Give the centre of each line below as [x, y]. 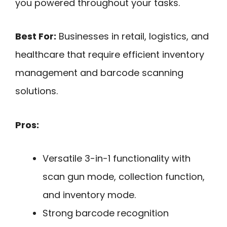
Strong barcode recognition [106, 213]
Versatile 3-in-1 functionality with [117, 159]
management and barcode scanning [99, 73]
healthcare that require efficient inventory [110, 55]
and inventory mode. [89, 195]
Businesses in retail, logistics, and [133, 36]
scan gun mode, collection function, [124, 177]
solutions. [36, 91]
